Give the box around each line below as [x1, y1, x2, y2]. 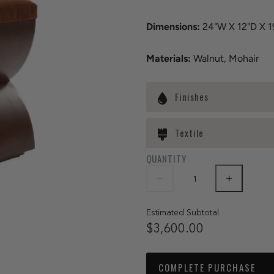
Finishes [175, 90, 209, 104]
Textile [175, 126, 204, 140]
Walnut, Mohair [191, 52, 259, 64]
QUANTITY [146, 152, 187, 166]
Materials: [146, 52, 191, 64]
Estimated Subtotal [146, 208, 219, 217]
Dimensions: [146, 21, 202, 33]
